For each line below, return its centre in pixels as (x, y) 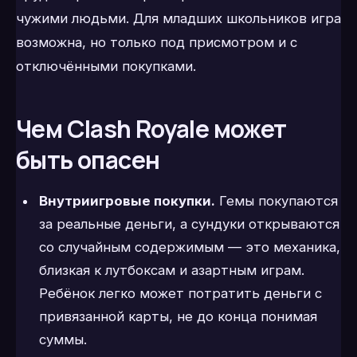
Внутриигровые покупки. (127, 200)
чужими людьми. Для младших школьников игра (178, 18)
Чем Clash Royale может (151, 128)
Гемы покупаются (276, 200)
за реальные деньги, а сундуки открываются (189, 224)
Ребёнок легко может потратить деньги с (180, 293)
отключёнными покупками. (106, 66)
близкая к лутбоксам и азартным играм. (171, 270)
